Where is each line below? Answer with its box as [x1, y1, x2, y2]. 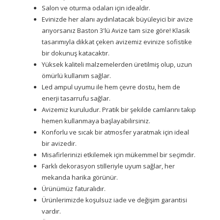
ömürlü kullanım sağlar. [42, 71, 111, 80]
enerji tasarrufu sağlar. [42, 94, 110, 103]
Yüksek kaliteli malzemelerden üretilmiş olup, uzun [42, 60, 192, 69]
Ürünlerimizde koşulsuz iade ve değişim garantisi [42, 195, 187, 204]
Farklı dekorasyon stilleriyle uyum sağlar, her [42, 162, 175, 170]
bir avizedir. [42, 139, 77, 148]
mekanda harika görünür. [42, 173, 118, 182]
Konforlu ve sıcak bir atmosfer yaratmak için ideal [42, 128, 189, 137]
